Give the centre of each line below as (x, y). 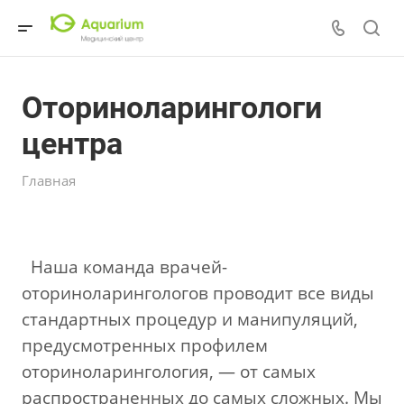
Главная (49, 180)
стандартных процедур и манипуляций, (190, 319)
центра (72, 143)
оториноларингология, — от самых (169, 371)
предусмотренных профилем (145, 345)
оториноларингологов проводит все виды (198, 293)
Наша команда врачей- (129, 266)
